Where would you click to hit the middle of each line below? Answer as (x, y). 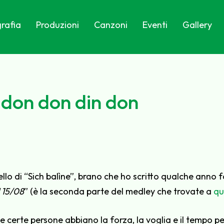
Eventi (155, 25)
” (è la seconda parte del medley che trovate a (119, 191)
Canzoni (111, 25)
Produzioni (58, 25)
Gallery (197, 25)
